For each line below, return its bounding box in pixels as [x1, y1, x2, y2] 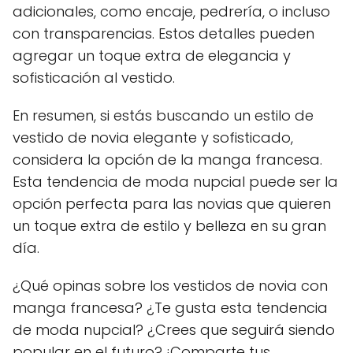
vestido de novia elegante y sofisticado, [13, 127, 293, 147]
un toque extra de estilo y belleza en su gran [13, 215, 326, 236]
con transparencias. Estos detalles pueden [13, 23, 314, 43]
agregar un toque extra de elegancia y [13, 45, 291, 65]
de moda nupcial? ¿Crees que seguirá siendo [13, 319, 335, 340]
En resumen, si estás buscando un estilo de [13, 105, 314, 125]
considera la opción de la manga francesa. [13, 149, 322, 169]
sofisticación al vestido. [13, 67, 175, 87]
